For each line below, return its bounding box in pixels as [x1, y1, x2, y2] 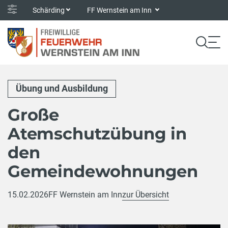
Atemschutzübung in [8, 123, 187, 144]
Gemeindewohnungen [8, 161, 198, 181]
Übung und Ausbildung [16, 83, 108, 94]
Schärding [33, 6, 65, 14]
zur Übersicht [122, 189, 169, 199]
